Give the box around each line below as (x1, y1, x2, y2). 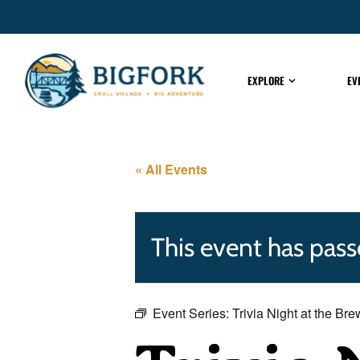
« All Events (135, 160, 207, 179)
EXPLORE (247, 72, 284, 88)
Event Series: (153, 304, 232, 323)
